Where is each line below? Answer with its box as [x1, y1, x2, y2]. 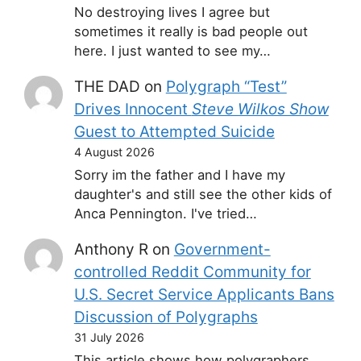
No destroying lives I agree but [73, 3, 270, 20]
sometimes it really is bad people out [73, 23, 308, 39]
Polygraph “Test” [165, 77, 287, 96]
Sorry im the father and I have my [73, 166, 285, 183]
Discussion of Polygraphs [73, 307, 258, 326]
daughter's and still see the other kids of [73, 185, 332, 202]
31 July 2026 [73, 330, 144, 344]
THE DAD [73, 77, 140, 96]
